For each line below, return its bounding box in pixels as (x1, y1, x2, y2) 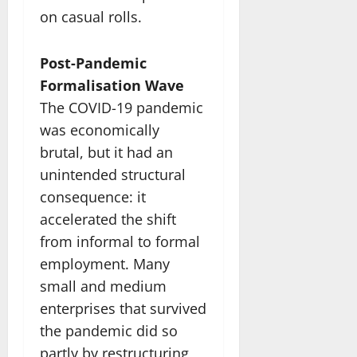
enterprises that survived (40, 298, 206, 318)
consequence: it (40, 186, 146, 206)
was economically (40, 120, 159, 139)
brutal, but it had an (40, 142, 173, 162)
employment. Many (40, 253, 170, 273)
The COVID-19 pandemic (40, 97, 203, 117)
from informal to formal (40, 231, 200, 251)
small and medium (40, 276, 167, 296)
